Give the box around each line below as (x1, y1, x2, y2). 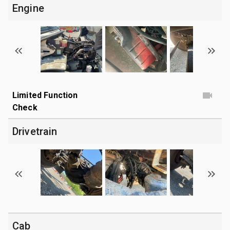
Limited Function (12, 90, 78, 100)
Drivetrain (12, 125, 57, 138)
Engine (12, 2, 44, 14)
